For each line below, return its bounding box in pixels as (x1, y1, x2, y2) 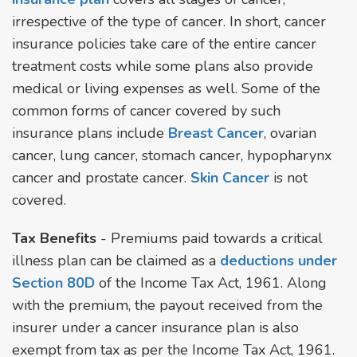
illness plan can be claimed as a (12, 250, 220, 270)
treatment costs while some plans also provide (12, 56, 313, 76)
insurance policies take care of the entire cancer (12, 33, 316, 53)
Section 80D (12, 273, 95, 292)
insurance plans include (12, 123, 168, 143)
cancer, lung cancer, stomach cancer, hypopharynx (12, 145, 331, 165)
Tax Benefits (12, 228, 96, 248)
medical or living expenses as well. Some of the (12, 78, 320, 98)
